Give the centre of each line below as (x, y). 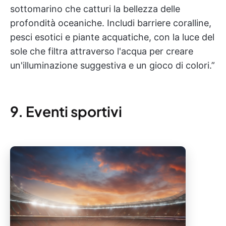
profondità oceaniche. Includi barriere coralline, (111, 23)
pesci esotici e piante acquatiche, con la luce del (112, 37)
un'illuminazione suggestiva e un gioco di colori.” (112, 65)
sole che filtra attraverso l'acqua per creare (102, 51)
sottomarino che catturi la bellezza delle (95, 9)
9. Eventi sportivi (66, 111)
